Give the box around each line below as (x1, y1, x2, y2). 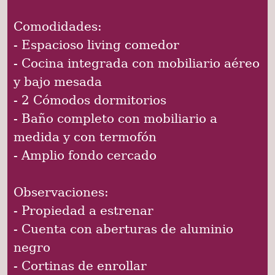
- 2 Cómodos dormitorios (14, 92, 166, 107)
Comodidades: (14, 18, 102, 34)
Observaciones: (14, 184, 109, 199)
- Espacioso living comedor (14, 37, 179, 52)
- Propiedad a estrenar (14, 203, 153, 218)
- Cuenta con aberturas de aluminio (14, 221, 233, 236)
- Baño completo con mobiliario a (14, 110, 217, 126)
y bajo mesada (14, 74, 102, 89)
